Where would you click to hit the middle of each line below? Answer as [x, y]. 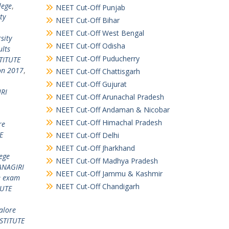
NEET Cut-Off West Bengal [100, 33]
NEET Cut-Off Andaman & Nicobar [112, 110]
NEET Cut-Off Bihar [87, 20]
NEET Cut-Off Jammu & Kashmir [109, 174]
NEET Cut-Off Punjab [90, 7]
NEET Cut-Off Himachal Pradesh [109, 122]
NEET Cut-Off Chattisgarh [98, 71]
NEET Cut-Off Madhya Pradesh [107, 161]
